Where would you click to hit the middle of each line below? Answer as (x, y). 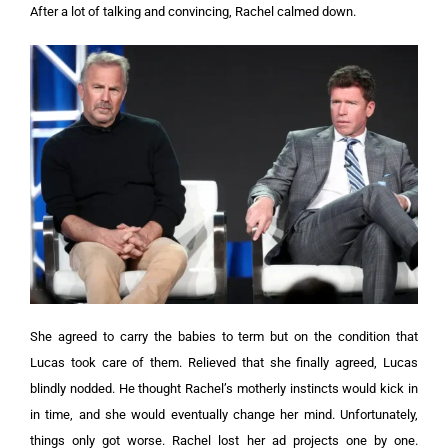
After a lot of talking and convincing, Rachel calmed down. (193, 11)
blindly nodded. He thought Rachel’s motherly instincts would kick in (224, 388)
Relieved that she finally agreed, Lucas (303, 362)
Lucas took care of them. (109, 362)
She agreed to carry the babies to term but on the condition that (224, 336)
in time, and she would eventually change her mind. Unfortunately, (224, 414)
